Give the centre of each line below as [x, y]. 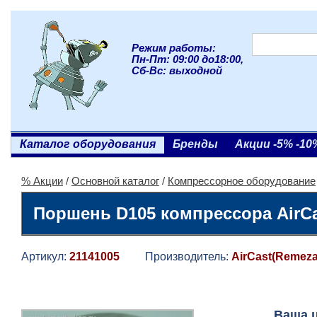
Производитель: [175, 257]
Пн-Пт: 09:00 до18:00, [188, 59]
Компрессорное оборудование [242, 181]
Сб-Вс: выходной [177, 71]
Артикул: [45, 257]
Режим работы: [174, 48]
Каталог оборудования [88, 144]
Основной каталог [115, 181]
